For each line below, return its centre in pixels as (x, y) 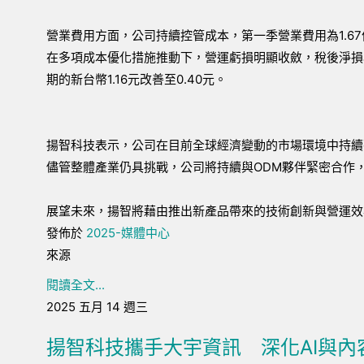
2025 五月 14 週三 (97, 307)
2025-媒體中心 (128, 233)
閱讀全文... (76, 285)
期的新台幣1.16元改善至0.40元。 (136, 79)
